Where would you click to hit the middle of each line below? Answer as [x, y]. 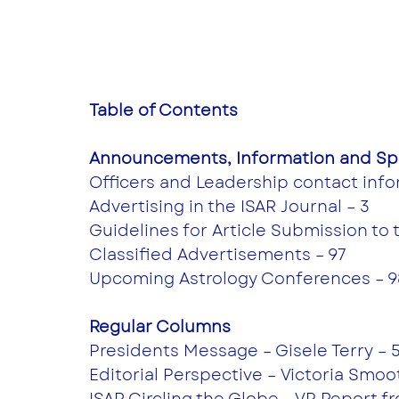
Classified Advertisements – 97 [218, 254]
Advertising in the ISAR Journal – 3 [229, 206]
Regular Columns [162, 326]
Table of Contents [163, 110]
